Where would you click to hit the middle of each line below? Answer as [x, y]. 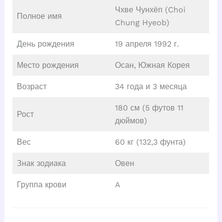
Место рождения [48, 65]
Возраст [31, 87]
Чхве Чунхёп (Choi [150, 10]
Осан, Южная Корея [152, 65]
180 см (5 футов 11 [149, 108]
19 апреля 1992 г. [147, 44]
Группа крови [41, 185]
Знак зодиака [41, 164]
